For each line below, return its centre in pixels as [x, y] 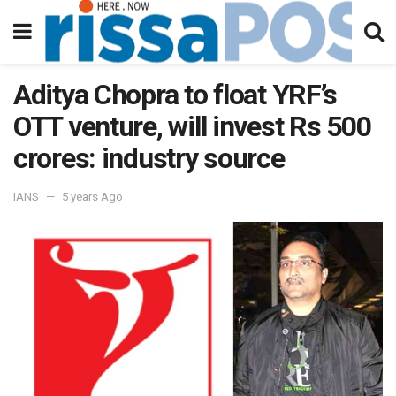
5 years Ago [92, 196]
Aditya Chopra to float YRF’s [175, 95]
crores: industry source [149, 158]
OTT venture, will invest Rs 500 [192, 126]
